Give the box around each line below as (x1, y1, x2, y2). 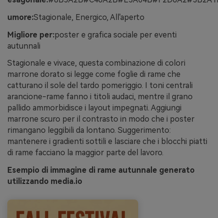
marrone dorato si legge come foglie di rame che (7, 70, 181, 79)
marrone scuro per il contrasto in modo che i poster (7, 114, 195, 124)
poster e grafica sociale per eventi (54, 30, 177, 39)
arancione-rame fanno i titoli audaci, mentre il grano (7, 92, 193, 102)
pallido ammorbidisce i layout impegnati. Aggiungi (7, 103, 182, 113)
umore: (7, 12, 34, 22)
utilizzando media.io (7, 177, 82, 186)
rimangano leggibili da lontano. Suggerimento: (7, 126, 171, 135)
